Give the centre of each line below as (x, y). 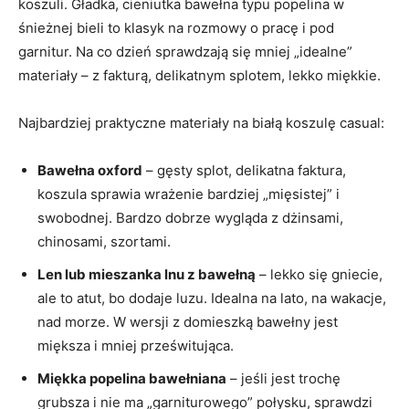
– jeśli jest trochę (283, 379)
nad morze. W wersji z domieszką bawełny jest (188, 322)
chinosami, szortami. (104, 242)
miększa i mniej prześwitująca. (136, 346)
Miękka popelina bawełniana (132, 379)
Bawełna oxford (90, 171)
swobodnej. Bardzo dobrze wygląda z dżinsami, (190, 218)
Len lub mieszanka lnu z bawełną (147, 275)
